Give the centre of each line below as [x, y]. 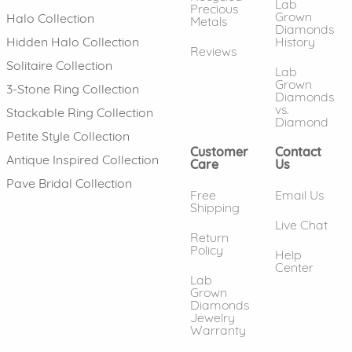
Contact [298, 152]
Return [209, 238]
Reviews [213, 51]
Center [294, 268]
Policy [207, 250]
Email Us [299, 194]
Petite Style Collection [68, 136]
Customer [219, 152]
